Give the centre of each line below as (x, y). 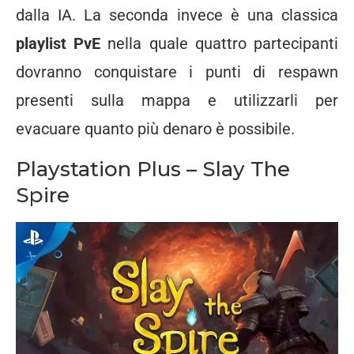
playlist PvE (58, 43)
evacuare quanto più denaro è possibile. (155, 128)
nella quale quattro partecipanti (220, 43)
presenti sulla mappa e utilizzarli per (177, 100)
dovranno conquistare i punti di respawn (177, 72)
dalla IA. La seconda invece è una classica (177, 15)
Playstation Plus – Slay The (153, 169)
